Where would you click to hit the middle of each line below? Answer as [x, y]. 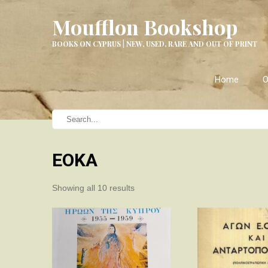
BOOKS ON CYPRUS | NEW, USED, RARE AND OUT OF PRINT [155, 44]
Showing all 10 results [93, 188]
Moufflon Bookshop [145, 27]
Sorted [147, 187]
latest [144, 211]
